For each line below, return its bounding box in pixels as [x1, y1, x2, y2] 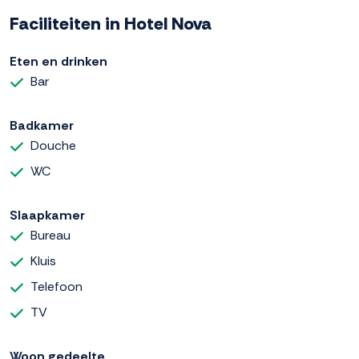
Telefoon [30, 278, 83, 296]
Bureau [30, 227, 71, 244]
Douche [30, 137, 76, 155]
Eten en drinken [10, 53, 107, 71]
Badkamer [10, 117, 74, 135]
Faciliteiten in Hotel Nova [10, 12, 212, 36]
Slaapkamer [10, 207, 85, 224]
